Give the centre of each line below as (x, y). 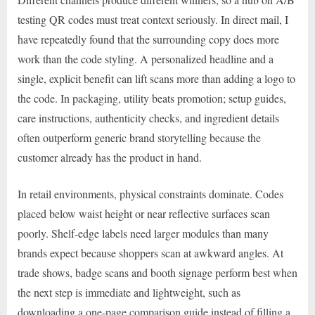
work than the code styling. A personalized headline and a (146, 59)
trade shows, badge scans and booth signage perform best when (157, 273)
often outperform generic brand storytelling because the (139, 138)
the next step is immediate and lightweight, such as (129, 292)
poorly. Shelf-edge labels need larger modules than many (143, 233)
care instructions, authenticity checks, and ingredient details (148, 118)
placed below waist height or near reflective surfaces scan (144, 214)
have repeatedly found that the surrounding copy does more (148, 39)
